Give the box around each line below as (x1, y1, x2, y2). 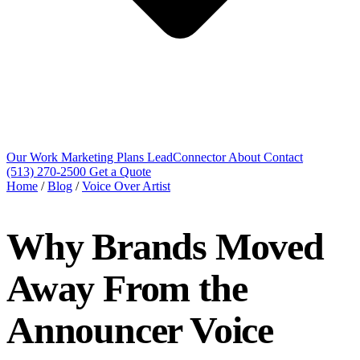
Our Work (6, 150, 61, 165)
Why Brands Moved (6, 225, 324, 268)
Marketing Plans (61, 150, 147, 165)
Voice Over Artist (82, 179, 170, 194)
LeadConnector (147, 150, 228, 165)
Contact (264, 150, 303, 165)
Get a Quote (89, 165, 151, 179)
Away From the (6, 267, 247, 310)
